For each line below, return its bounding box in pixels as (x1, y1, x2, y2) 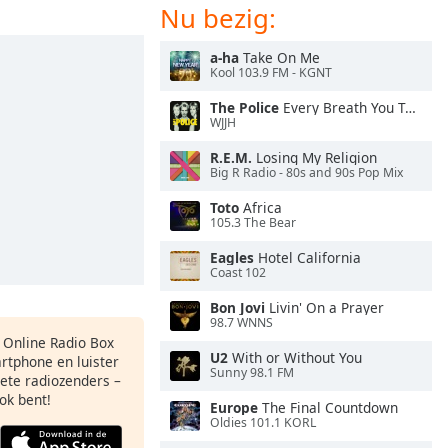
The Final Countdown (258, 398, 398, 417)
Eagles (210, 248, 254, 267)
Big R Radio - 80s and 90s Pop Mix (210, 164, 403, 182)
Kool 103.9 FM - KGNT (210, 64, 332, 82)
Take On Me (239, 48, 320, 67)
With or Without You (228, 348, 362, 367)
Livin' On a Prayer (265, 298, 384, 317)
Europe (210, 398, 258, 417)
